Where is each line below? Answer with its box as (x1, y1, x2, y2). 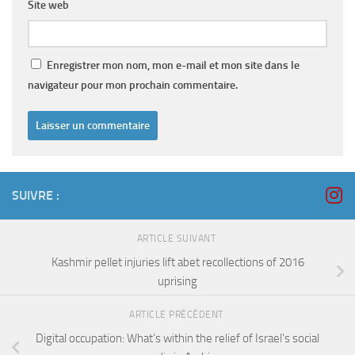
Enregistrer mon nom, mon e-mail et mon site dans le (47, 59, 300, 73)
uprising (158, 273, 197, 288)
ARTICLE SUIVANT (136, 233, 219, 245)
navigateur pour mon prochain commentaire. (28, 78, 238, 93)
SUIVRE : (12, 188, 59, 204)
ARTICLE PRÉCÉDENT (129, 308, 226, 320)
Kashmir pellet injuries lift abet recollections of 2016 (51, 254, 304, 269)
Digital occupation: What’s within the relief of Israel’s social (36, 330, 319, 345)
